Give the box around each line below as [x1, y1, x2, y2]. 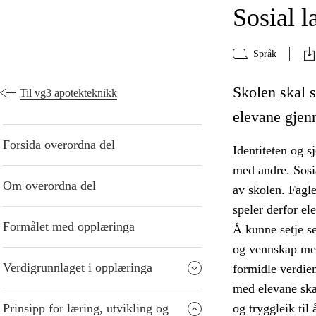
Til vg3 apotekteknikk [20, 87, 117, 99]
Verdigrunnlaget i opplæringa [3, 260, 152, 275]
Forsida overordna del [3, 138, 115, 152]
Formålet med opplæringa [3, 219, 135, 234]
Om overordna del [3, 178, 96, 193]
